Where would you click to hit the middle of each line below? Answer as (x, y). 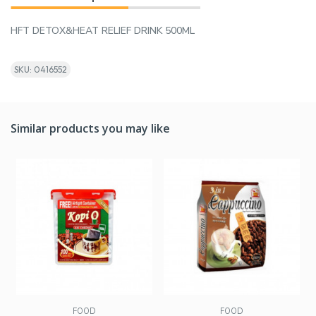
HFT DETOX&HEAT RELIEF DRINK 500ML (103, 31)
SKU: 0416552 (41, 70)
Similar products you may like (90, 129)
